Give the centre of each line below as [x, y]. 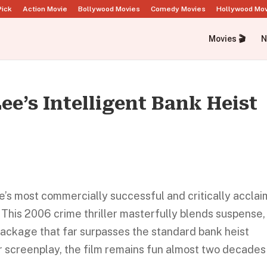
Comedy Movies [178, 9]
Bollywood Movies [109, 9]
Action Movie [45, 9]
